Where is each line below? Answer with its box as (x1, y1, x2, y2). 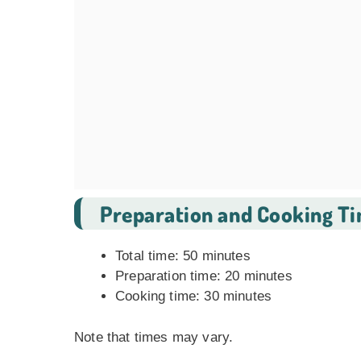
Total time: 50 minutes (115, 248, 251, 263)
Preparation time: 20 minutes (115, 268, 293, 284)
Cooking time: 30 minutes (115, 288, 272, 304)
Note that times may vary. (74, 329, 234, 345)
